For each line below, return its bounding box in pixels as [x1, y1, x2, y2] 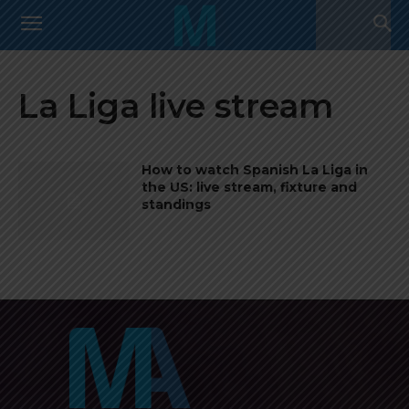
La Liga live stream [18, 86, 333, 126]
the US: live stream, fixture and [142, 179, 358, 195]
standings [142, 196, 212, 213]
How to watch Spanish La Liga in [142, 162, 369, 178]
